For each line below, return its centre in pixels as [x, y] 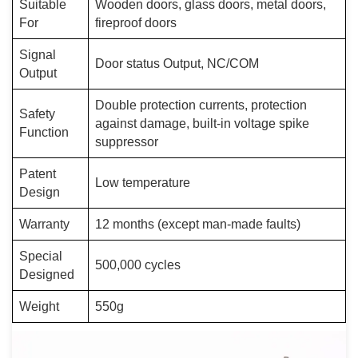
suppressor [127, 142]
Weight [39, 306]
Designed [47, 274]
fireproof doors [136, 23]
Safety [37, 114]
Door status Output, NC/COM [177, 64]
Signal [38, 55]
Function [44, 132]
